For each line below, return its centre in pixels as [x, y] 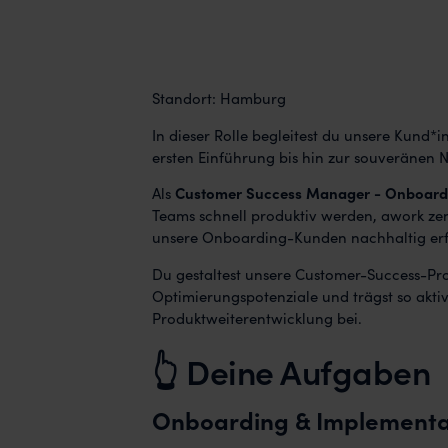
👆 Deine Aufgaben [291, 371]
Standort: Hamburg [219, 97]
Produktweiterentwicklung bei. [257, 318]
